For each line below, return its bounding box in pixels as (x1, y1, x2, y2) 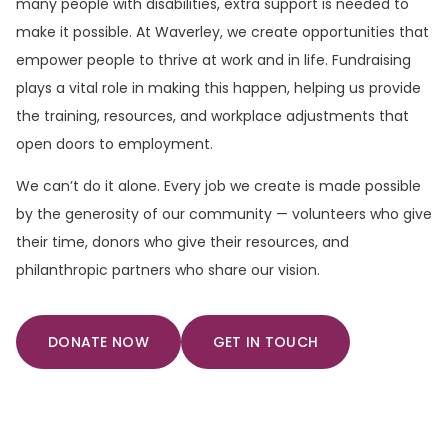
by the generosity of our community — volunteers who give (16, 204, 432, 225)
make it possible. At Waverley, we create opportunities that (16, 22, 429, 42)
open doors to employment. (16, 134, 213, 154)
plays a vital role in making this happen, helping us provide (16, 78, 421, 98)
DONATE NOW (48, 331, 149, 352)
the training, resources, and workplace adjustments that (16, 106, 409, 126)
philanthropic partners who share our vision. (16, 260, 320, 281)
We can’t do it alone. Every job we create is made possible (16, 176, 421, 197)
